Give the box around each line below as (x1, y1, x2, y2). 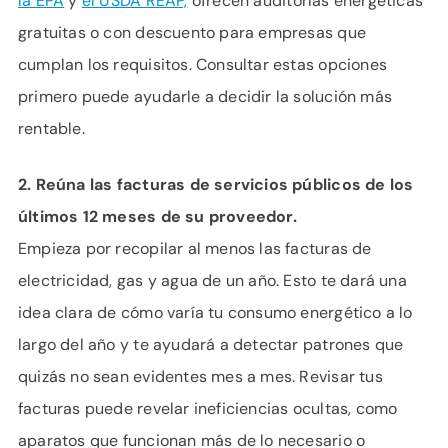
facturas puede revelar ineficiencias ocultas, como (18, 398, 398, 419)
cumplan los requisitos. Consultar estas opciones (18, 54, 387, 75)
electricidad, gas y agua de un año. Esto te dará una (18, 270, 407, 291)
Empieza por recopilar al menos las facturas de (18, 238, 372, 259)
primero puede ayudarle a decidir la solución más (18, 86, 392, 107)
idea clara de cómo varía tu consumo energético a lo (18, 302, 413, 323)
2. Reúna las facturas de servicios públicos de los (18, 174, 414, 195)
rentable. (18, 118, 85, 139)
